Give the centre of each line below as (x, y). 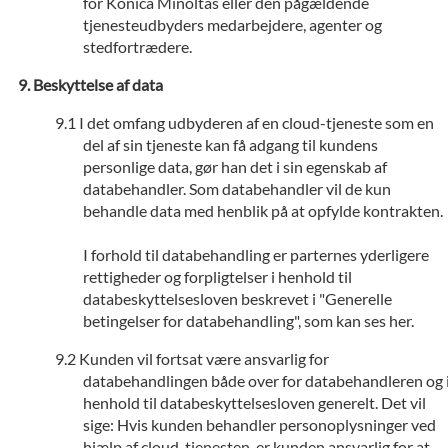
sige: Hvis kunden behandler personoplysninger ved (259, 424)
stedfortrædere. (137, 46)
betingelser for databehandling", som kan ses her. (248, 320)
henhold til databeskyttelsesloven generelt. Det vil (254, 402)
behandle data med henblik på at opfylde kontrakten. (263, 210)
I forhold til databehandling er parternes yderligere (256, 254)
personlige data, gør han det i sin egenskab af (235, 166)
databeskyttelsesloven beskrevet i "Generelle (237, 298)
